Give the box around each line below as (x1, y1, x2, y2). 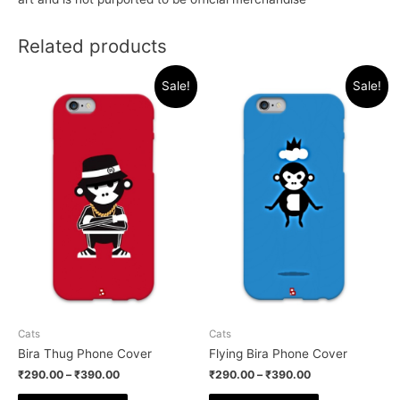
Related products (18, 35, 167, 58)
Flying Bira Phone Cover (209, 346, 347, 361)
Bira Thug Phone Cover (18, 346, 152, 361)
